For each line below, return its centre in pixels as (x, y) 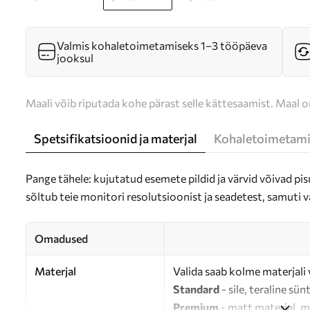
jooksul (75, 58)
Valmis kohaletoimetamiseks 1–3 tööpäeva (162, 45)
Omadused (61, 238)
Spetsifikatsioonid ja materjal (116, 138)
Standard (196, 289)
